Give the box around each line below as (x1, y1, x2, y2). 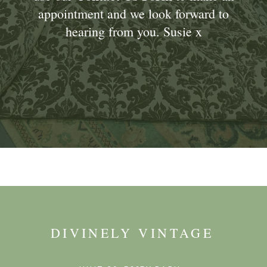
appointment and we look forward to (38, 5, 229, 23)
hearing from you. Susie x (65, 23, 202, 41)
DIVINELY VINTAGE (50, 224, 214, 242)
